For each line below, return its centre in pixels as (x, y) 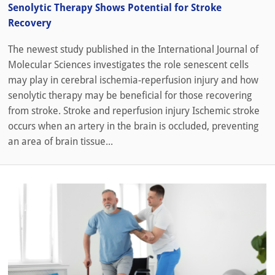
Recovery (30, 23)
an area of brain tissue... (60, 141)
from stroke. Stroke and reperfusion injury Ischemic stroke (134, 110)
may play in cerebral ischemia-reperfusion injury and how (133, 80)
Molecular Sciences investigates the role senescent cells (128, 64)
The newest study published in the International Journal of (133, 49)
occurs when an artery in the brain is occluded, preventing (133, 126)
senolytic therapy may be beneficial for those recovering (130, 95)
